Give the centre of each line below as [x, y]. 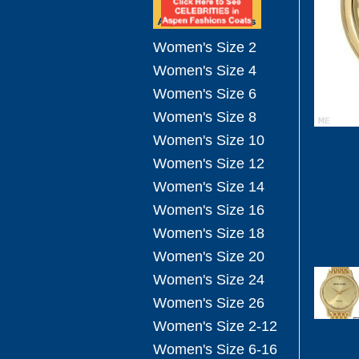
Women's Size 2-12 [215, 326]
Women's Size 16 [209, 210]
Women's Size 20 [209, 256]
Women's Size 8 [205, 117]
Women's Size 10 [209, 140]
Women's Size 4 [205, 71]
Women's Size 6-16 [215, 349]
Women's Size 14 [209, 187]
